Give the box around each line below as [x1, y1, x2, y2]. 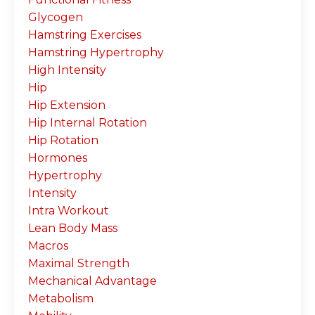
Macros [28, 238, 68, 252]
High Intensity [28, 63, 106, 77]
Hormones [28, 150, 87, 165]
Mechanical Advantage [28, 274, 157, 288]
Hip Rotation [28, 133, 98, 147]
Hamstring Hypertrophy [28, 45, 164, 59]
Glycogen [28, 10, 83, 24]
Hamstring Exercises [28, 27, 141, 41]
